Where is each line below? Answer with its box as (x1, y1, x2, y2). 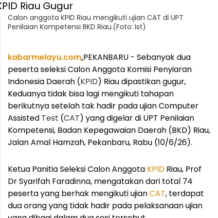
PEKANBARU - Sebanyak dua (83, 52, 191, 63)
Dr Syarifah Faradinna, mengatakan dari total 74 (8, 176, 193, 187)
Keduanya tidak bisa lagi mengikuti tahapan (8, 88, 174, 99)
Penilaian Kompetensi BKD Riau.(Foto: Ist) (8, 22, 146, 32)
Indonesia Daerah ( (8, 76, 80, 87)
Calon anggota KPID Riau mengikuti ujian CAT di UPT (8, 13, 183, 22)
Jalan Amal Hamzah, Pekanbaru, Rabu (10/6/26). (8, 137, 192, 148)
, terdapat (165, 188, 204, 199)
